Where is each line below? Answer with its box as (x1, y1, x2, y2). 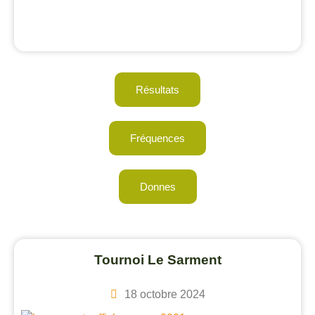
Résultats (136, 84, 179, 96)
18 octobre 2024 (124, 288, 205, 300)
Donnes (139, 181, 176, 193)
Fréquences (130, 132, 185, 144)
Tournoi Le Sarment (94, 252, 221, 267)
